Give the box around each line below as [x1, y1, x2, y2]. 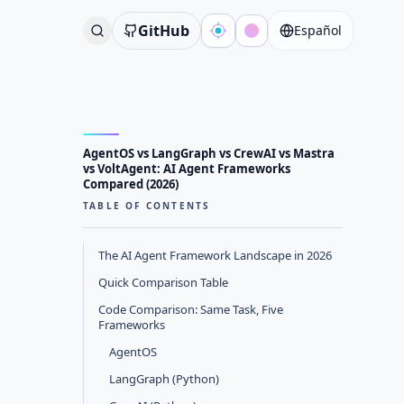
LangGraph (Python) [109, 371, 219, 387]
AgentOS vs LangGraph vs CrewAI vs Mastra [83, 145, 335, 161]
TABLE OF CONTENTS [83, 199, 211, 212]
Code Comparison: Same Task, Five [98, 301, 283, 317]
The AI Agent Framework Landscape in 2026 [98, 247, 332, 263]
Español [294, 22, 342, 39]
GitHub [138, 21, 189, 41]
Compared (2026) [83, 176, 179, 192]
